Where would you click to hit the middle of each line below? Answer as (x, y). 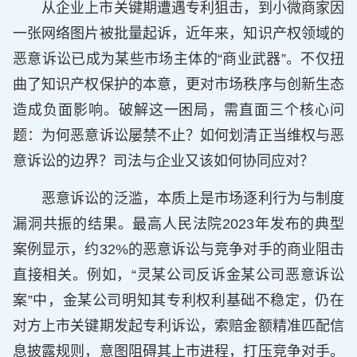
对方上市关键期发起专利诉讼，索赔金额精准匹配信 (178, 326)
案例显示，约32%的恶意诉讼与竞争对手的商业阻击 (178, 249)
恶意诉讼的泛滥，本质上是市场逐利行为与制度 (193, 198)
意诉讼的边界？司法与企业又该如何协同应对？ (163, 161)
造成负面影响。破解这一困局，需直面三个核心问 (178, 110)
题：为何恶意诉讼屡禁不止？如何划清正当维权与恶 (178, 136)
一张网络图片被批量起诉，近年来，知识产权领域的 (178, 34)
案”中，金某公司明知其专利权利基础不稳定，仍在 (178, 300)
